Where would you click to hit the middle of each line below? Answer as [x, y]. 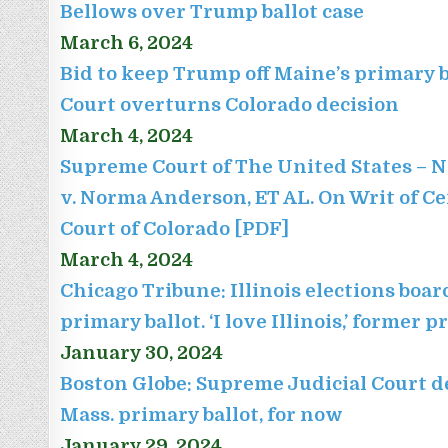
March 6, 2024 [127, 43]
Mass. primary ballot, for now [202, 415]
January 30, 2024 [142, 353]
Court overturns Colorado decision [230, 105]
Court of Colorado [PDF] [175, 229]
